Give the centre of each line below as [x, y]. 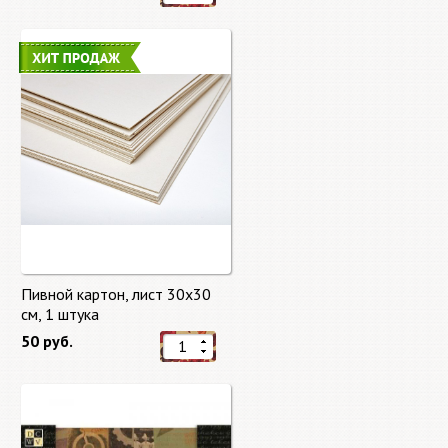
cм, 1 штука [60, 314]
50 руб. [47, 341]
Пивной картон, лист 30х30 [116, 294]
